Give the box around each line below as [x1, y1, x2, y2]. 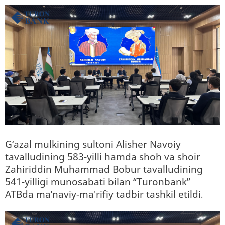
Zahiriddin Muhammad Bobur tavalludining [5, 163, 203, 176]
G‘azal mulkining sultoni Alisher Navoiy [5, 138, 181, 151]
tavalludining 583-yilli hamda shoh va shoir [5, 150, 200, 163]
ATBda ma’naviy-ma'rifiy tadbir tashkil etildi [5, 188, 201, 201]
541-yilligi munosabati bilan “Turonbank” [5, 175, 190, 188]
